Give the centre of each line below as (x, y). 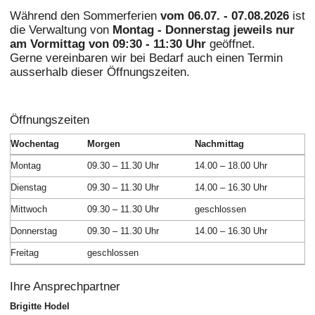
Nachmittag (219, 144)
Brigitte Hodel (39, 307)
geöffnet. (234, 44)
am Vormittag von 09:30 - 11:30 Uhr (109, 44)
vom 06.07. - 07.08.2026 (224, 16)
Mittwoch (28, 210)
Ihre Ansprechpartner (65, 286)
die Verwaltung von (61, 30)
